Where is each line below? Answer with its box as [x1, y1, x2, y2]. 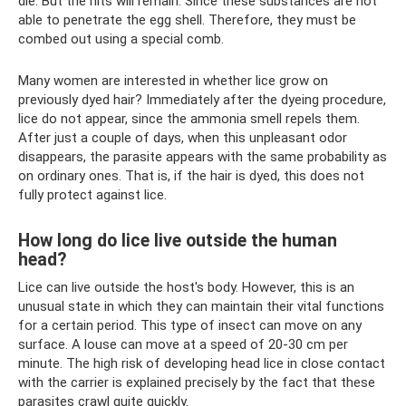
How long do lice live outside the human [18, 229, 337, 251]
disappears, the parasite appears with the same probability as [18, 148, 387, 165]
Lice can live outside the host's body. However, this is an [18, 278, 354, 295]
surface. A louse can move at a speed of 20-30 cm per [18, 335, 348, 353]
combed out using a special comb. [18, 30, 224, 47]
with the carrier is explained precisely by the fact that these [18, 373, 375, 391]
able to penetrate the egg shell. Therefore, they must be [18, 11, 356, 28]
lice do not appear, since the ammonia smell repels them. [18, 110, 360, 127]
